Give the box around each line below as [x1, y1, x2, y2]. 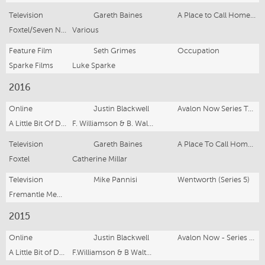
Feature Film [9, 46, 52, 55]
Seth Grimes [93, 46, 136, 55]
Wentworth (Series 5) [177, 175, 250, 184]
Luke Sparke [72, 61, 115, 70]
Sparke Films [9, 61, 53, 70]
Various [72, 25, 99, 34]
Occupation [177, 46, 220, 55]
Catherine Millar [72, 154, 127, 163]
